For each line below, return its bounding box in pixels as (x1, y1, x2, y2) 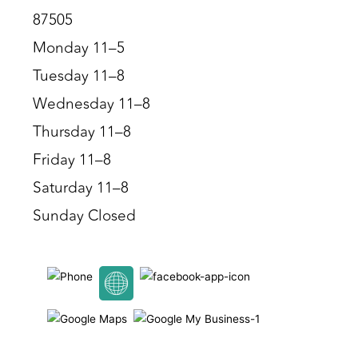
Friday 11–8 (33, 147, 112, 172)
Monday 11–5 (33, 35, 125, 60)
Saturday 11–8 (33, 175, 129, 200)
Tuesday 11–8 (33, 63, 125, 88)
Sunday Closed (33, 203, 137, 228)
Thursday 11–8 (33, 119, 132, 144)
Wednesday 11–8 (33, 91, 151, 116)
